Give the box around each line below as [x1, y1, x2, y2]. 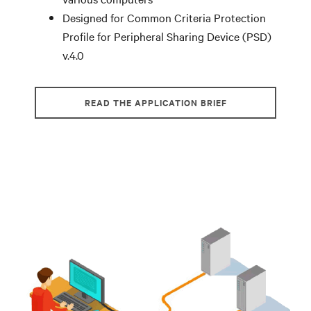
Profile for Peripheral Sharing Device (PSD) [62, 28, 271, 44]
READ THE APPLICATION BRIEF [84, 95, 227, 109]
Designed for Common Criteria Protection [62, 9, 266, 25]
